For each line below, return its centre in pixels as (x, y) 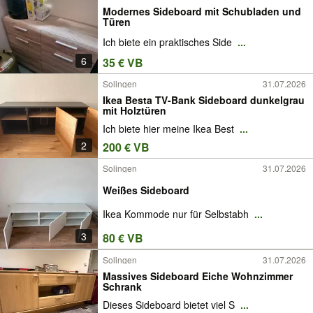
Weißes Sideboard (146, 190)
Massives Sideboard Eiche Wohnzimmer (198, 276)
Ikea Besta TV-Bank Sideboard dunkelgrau (204, 100)
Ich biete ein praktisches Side (169, 42)
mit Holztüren (134, 110)
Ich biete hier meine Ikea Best (170, 129)
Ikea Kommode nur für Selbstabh (177, 214)
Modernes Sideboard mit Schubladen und (202, 11)
